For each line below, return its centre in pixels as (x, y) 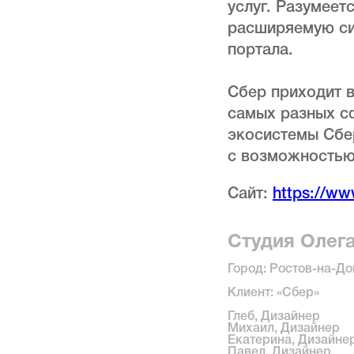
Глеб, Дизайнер (274, 316)
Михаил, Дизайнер (284, 328)
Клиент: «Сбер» (273, 293)
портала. (260, 50)
